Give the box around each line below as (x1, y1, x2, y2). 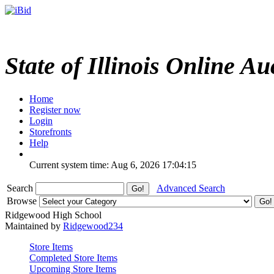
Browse (7, 195, 39, 206)
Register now (29, 104, 81, 115)
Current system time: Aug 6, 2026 (29, 159, 160, 170)
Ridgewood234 (63, 220, 123, 231)
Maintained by (5, 220, 63, 231)
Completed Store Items (29, 252, 117, 263)
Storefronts (29, 126, 72, 137)
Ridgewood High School (5, 209, 102, 220)
